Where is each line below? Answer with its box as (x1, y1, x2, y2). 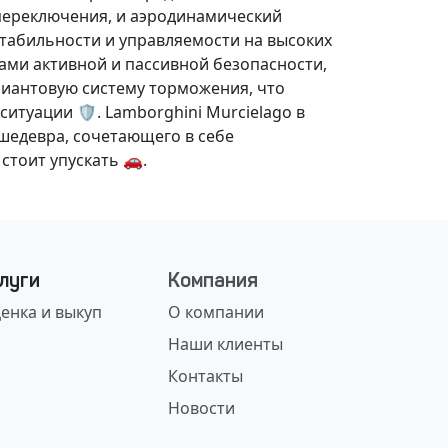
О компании (168, 301, 264, 323)
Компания (168, 268, 258, 292)
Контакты (168, 365, 243, 387)
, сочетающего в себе (65, 125, 234, 147)
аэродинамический (130, 5, 282, 27)
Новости (168, 397, 235, 419)
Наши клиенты (168, 333, 283, 355)
